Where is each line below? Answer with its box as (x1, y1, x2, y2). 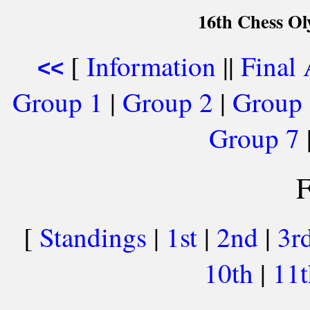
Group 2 (122, 84, 213, 120)
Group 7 (208, 120, 300, 156)
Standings (39, 219, 147, 255)
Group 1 (12, 84, 103, 120)
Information (86, 48, 216, 84)
